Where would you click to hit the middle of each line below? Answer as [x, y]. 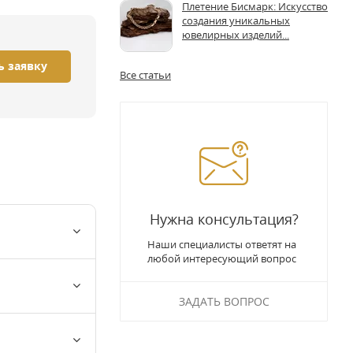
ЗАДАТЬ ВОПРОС [224, 301]
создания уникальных [236, 20]
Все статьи [145, 74]
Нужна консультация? [224, 219]
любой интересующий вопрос [222, 258]
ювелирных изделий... [236, 34]
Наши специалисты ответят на [222, 244]
